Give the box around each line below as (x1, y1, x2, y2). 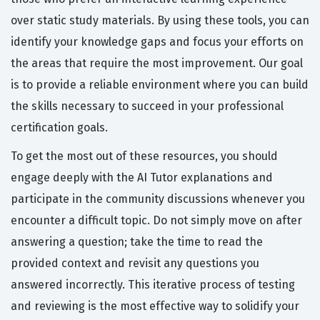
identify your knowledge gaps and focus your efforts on (11, 35, 304, 49)
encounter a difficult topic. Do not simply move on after (11, 214, 302, 228)
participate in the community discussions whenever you (11, 192, 305, 206)
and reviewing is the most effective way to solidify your (11, 299, 299, 314)
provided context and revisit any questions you (11, 256, 259, 271)
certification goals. (11, 121, 108, 135)
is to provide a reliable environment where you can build (11, 78, 309, 92)
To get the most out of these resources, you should (11, 149, 278, 164)
